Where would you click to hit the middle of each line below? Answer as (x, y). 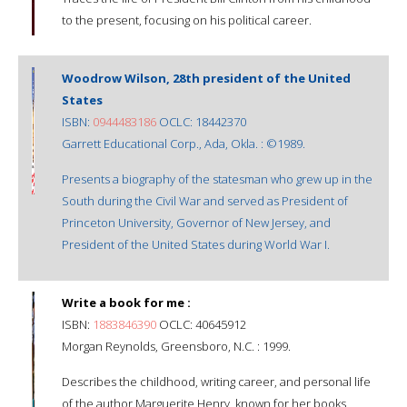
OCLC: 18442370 (201, 121)
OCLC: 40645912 (201, 324)
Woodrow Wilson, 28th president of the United (206, 78)
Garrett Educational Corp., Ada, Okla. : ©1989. (184, 143)
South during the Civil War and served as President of (205, 200)
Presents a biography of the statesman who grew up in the (217, 179)
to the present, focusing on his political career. (187, 20)
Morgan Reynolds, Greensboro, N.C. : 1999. (176, 346)
